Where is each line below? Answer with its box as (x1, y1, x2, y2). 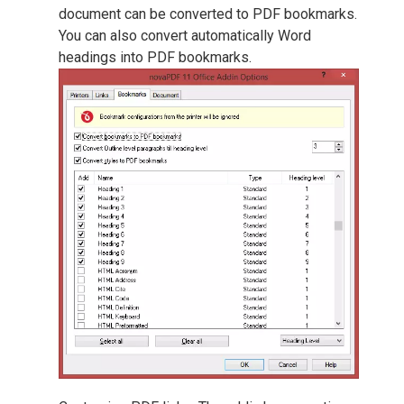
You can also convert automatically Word (59, 27, 311, 45)
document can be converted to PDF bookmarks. (59, 5, 357, 23)
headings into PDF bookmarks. (59, 49, 252, 67)
